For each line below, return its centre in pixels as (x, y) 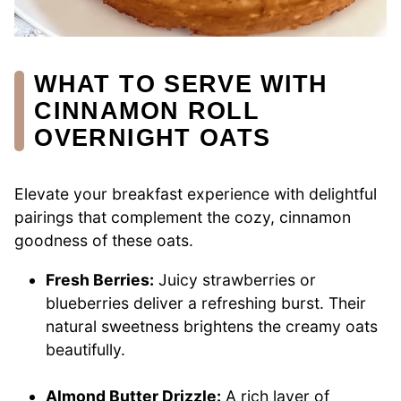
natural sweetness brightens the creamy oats (212, 326)
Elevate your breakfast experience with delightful (196, 194)
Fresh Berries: (100, 279)
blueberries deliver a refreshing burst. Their (206, 303)
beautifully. (86, 349)
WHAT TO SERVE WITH (181, 83)
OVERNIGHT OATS (153, 137)
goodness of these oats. (104, 241)
